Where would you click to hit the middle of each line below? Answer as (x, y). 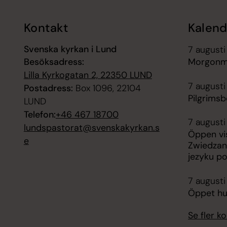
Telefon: (40, 115)
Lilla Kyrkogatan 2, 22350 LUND (88, 75)
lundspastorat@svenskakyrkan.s (91, 128)
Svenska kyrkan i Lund (70, 49)
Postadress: (48, 88)
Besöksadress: (54, 62)
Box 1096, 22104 (107, 88)
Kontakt (46, 28)
